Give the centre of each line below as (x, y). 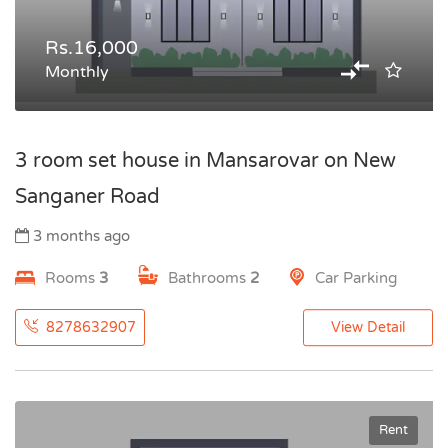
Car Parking (356, 278)
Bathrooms (209, 278)
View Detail (368, 328)
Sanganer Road (87, 197)
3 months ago (79, 236)
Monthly (77, 72)
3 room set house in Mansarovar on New (205, 161)
